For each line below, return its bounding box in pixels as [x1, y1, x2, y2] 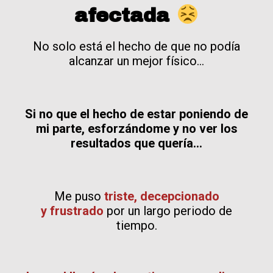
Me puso [54, 188, 104, 204]
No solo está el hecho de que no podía [33, 38, 240, 54]
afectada [74, 4, 177, 26]
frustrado [50, 203, 104, 218]
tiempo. [116, 218, 157, 233]
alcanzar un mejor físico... [69, 53, 204, 68]
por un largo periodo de [104, 203, 232, 218]
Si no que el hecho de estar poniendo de [25, 106, 248, 121]
